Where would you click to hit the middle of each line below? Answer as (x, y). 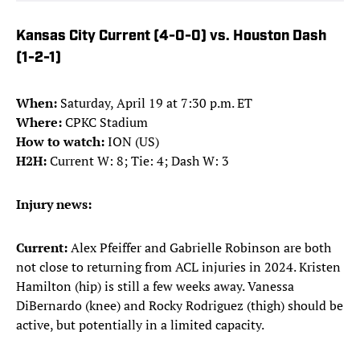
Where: (41, 123)
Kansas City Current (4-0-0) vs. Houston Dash (171, 37)
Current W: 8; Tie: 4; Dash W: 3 (139, 161)
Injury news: (54, 205)
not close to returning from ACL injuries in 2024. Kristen (178, 267)
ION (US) (133, 142)
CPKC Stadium (106, 123)
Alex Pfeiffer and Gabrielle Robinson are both (201, 248)
